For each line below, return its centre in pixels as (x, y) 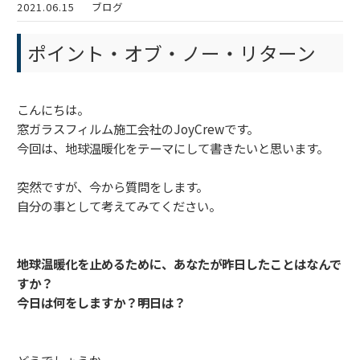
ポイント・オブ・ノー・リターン (172, 52)
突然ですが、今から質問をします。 (112, 186)
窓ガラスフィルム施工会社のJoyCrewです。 (138, 128)
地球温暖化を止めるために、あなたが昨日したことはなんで (179, 263)
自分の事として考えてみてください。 (119, 205)
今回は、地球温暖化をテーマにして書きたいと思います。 (173, 147)
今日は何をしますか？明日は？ (101, 302)
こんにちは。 (53, 109)
